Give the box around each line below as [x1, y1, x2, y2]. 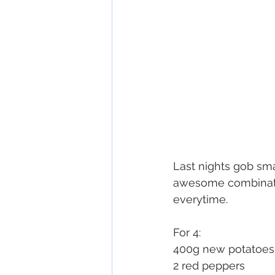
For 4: [173, 226, 201, 239]
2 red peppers [173, 259, 245, 273]
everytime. [173, 193, 228, 206]
